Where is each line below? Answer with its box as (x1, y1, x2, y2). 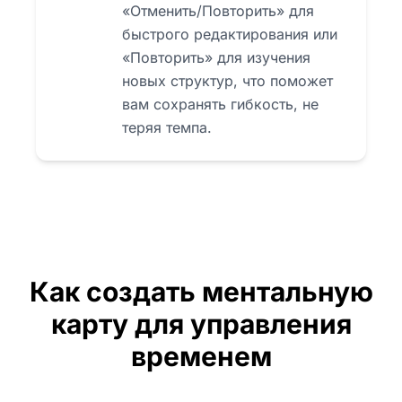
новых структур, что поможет (122, 71, 333, 90)
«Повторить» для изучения (122, 48, 310, 66)
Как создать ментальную (29, 275, 373, 308)
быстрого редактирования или (122, 24, 337, 43)
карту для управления (50, 307, 352, 340)
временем (130, 339, 272, 372)
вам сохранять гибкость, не (122, 94, 319, 113)
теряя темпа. (122, 118, 212, 136)
